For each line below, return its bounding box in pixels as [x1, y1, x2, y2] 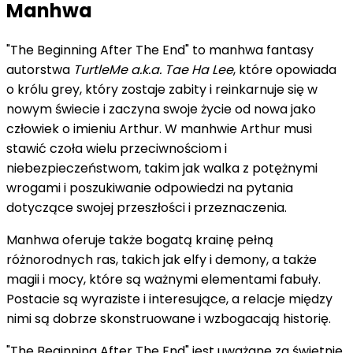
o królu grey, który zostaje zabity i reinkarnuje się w [6, 80, 318, 98]
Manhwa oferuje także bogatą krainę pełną [6, 230, 273, 249]
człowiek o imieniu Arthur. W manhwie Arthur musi [6, 119, 312, 138]
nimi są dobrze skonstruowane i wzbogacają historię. [6, 309, 331, 328]
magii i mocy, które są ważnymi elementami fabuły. [6, 269, 321, 288]
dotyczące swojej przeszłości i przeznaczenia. [6, 198, 287, 217]
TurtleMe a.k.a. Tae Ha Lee [73, 60, 233, 79]
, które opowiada [233, 60, 336, 79]
